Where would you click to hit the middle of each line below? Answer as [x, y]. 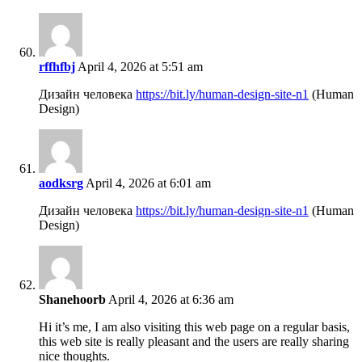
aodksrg [61, 183]
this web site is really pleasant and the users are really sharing [194, 342]
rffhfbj [57, 67]
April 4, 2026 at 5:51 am [139, 67]
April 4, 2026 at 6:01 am [147, 183]
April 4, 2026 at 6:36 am [170, 300]
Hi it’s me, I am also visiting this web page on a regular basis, [194, 327]
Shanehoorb [72, 300]
